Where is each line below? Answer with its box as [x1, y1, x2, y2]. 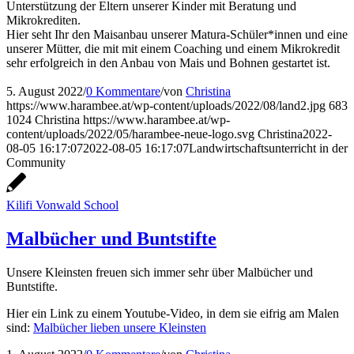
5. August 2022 [6, 85, 83, 99]
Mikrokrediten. [6, 13, 81, 28]
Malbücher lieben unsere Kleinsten [33, 321, 206, 335]
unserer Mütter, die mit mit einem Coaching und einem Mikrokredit [6, 42, 340, 56]
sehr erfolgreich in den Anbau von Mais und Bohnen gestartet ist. [6, 56, 330, 70]
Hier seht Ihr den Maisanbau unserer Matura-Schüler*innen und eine [6, 28, 348, 42]
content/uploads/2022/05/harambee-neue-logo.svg [6, 127, 254, 141]
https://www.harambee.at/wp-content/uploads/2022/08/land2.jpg [6, 99, 326, 113]
